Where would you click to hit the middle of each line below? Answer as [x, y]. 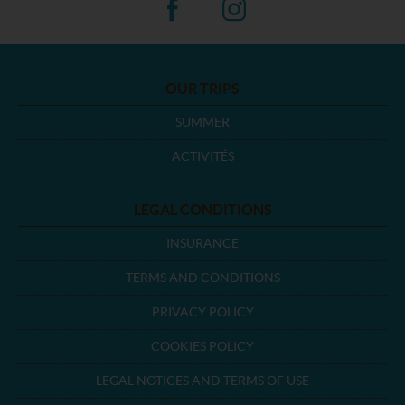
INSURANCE [202, 243]
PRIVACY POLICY [202, 312]
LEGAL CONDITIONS [202, 210]
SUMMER [202, 122]
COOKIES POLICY [202, 346]
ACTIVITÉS [202, 156]
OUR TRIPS [202, 89]
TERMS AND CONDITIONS [202, 278]
